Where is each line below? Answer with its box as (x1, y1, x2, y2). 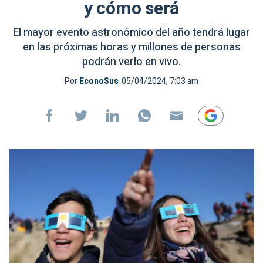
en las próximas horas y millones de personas (22, 39, 241, 55)
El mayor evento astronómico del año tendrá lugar (13, 25, 250, 41)
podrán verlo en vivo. (82, 54, 181, 70)
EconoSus (79, 75, 119, 87)
